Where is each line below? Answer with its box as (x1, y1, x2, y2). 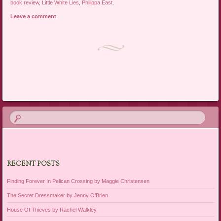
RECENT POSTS (6, 160, 60, 169)
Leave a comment (10, 13, 57, 20)
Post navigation (19, 88, 64, 96)
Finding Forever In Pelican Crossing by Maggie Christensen (6, 178, 149, 184)
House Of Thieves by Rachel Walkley (6, 206, 97, 213)
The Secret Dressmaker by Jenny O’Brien (6, 192, 108, 198)
